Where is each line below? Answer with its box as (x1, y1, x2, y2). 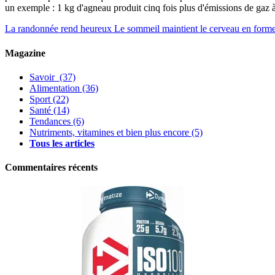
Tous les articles (29, 137, 95, 149)
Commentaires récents (5, 162, 98, 173)
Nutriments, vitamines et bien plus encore (29, 126, 189, 137)
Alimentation (29, 82, 80, 93)
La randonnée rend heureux (5, 23, 112, 34)
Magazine (5, 47, 45, 58)
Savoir (29, 71, 57, 82)
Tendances (29, 115, 71, 126)
